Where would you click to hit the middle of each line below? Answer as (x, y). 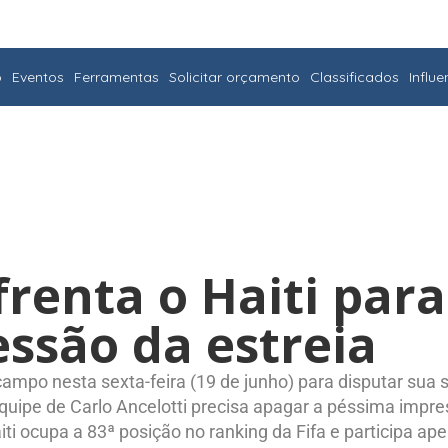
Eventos (38, 76)
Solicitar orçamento (234, 76)
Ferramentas (116, 76)
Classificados (354, 76)
